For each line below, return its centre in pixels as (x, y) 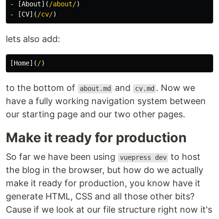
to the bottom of (42, 88)
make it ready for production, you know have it (103, 183)
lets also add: (33, 39)
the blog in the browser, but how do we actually (105, 170)
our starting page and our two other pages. (96, 114)
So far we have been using (62, 157)
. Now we (176, 88)
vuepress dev (143, 158)
